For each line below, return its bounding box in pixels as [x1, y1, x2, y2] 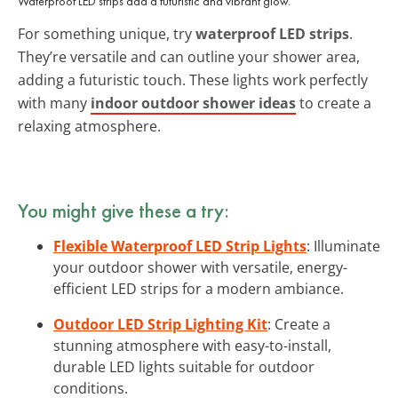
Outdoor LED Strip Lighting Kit [53, 314, 267, 334]
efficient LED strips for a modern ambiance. [53, 278, 344, 298]
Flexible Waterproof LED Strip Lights [53, 235, 306, 256]
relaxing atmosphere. [18, 115, 161, 136]
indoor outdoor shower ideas [91, 92, 296, 113]
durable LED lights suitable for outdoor [53, 356, 314, 377]
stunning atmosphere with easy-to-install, [53, 335, 331, 355]
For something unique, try [18, 23, 195, 44]
